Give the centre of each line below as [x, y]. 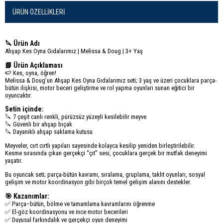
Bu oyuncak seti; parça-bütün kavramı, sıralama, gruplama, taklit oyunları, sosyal [105, 174]
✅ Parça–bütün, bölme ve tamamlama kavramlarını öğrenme [80, 204]
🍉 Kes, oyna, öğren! [31, 73]
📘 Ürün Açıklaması [34, 65]
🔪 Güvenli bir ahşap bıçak [39, 124]
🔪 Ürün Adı [22, 43]
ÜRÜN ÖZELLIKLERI [39, 12]
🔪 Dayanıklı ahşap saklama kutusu [49, 132]
